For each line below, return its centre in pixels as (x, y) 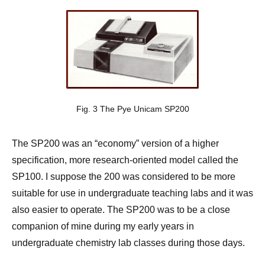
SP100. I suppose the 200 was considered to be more (124, 177)
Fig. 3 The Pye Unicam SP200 (132, 109)
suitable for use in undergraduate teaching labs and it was (132, 193)
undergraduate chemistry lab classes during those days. (128, 243)
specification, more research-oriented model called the (125, 160)
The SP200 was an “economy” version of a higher (115, 144)
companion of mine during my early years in (103, 227)
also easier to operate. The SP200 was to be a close (121, 210)
